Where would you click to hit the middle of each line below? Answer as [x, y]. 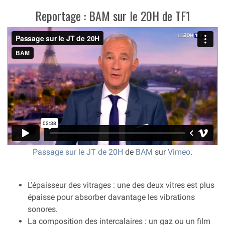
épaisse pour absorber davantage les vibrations [111, 197]
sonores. [43, 209]
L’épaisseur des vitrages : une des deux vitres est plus [121, 185]
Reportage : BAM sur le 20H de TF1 [113, 16]
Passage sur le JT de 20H [78, 152]
